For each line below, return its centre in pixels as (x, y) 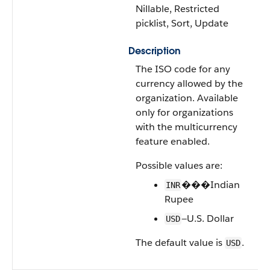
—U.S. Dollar (208, 218)
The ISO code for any (183, 69)
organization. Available (187, 98)
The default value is (180, 243)
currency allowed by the (189, 83)
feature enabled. (173, 141)
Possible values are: (179, 165)
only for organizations (184, 112)
